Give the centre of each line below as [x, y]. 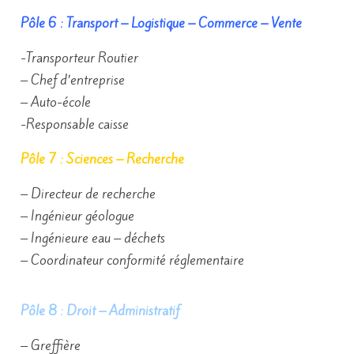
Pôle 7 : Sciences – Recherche [102, 159]
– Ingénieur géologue [77, 216]
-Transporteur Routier [79, 58]
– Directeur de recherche [88, 194]
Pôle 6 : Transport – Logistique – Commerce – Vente [161, 23]
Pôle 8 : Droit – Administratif [100, 311]
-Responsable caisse [75, 124]
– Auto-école [56, 102]
